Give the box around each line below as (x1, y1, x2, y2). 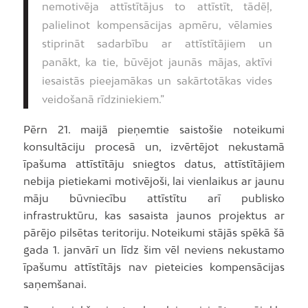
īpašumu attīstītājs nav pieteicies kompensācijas (23, 261, 285, 274)
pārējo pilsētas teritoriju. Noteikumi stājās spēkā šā (23, 226, 285, 239)
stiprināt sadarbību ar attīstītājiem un (41, 37, 272, 49)
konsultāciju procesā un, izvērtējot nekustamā (23, 140, 285, 153)
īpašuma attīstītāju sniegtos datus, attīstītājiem (23, 157, 285, 170)
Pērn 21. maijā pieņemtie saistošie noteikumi (23, 123, 285, 136)
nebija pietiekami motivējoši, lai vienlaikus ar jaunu (23, 175, 285, 188)
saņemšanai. (23, 278, 87, 291)
